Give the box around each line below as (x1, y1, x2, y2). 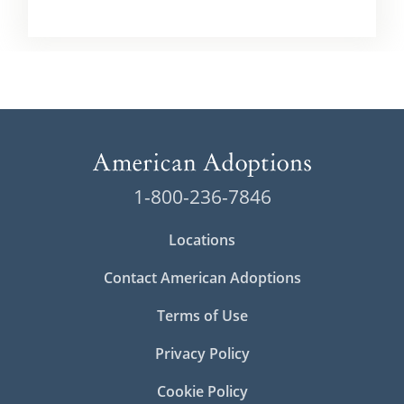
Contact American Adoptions (103, 268, 301, 289)
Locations (169, 230, 235, 251)
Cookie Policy (156, 381, 248, 402)
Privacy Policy (154, 344, 250, 364)
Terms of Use (156, 306, 248, 326)
